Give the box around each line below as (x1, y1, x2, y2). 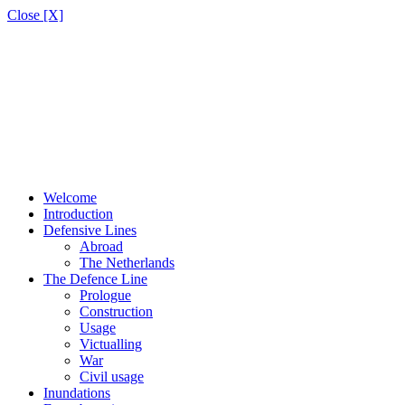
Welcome (43, 190, 97, 205)
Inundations (43, 385, 110, 400)
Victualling (80, 336, 142, 352)
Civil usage (80, 369, 144, 384)
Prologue (80, 287, 131, 303)
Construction (80, 304, 153, 319)
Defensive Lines (43, 222, 137, 238)
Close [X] (7, 7, 63, 23)
